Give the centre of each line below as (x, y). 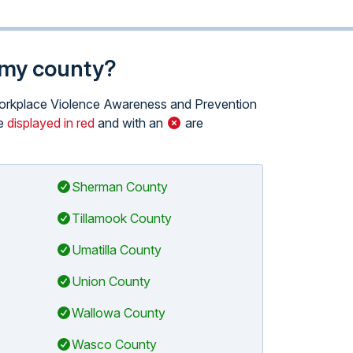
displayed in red (51, 123)
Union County (111, 281)
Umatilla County (116, 250)
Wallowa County (118, 313)
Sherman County (119, 187)
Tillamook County (121, 218)
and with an (130, 123)
